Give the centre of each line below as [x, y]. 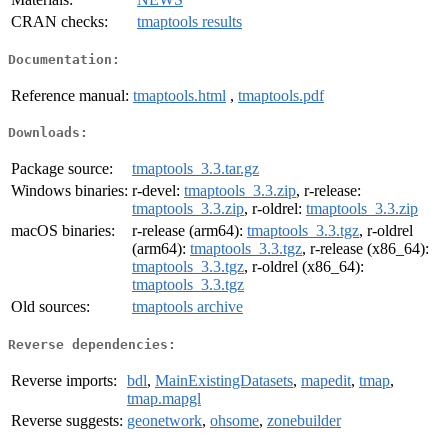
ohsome [234, 420]
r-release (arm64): [189, 231]
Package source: [62, 169]
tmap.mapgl [164, 398]
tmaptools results [189, 22]
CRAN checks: [59, 22]
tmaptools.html [179, 95]
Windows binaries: [69, 191]
